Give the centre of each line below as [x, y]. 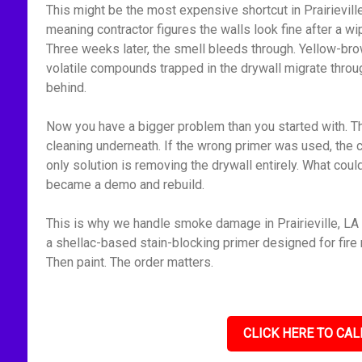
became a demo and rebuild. [125, 185]
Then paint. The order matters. [129, 262]
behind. [66, 88]
